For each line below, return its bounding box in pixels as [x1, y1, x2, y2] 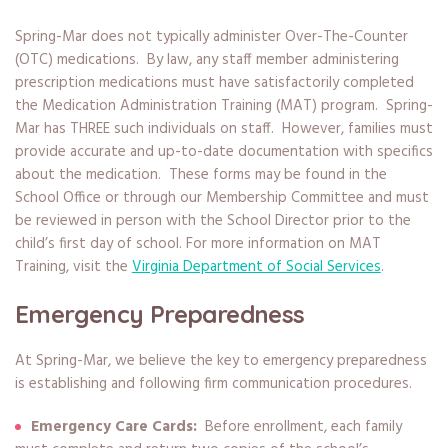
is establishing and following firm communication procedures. [14, 372, 412, 397]
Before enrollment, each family [204, 415, 402, 440]
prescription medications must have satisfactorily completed [14, 71, 414, 96]
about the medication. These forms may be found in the [14, 163, 387, 188]
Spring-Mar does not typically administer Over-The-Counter [14, 25, 408, 50]
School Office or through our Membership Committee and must [14, 186, 429, 211]
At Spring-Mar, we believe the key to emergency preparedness [14, 349, 427, 374]
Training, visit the [14, 255, 132, 280]
